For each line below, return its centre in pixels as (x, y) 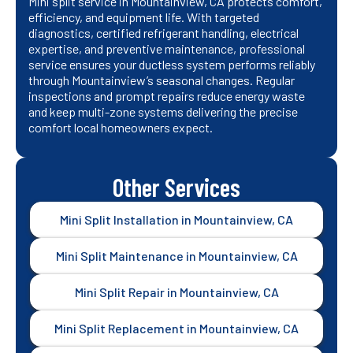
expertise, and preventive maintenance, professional (167, 49)
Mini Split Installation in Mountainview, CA (176, 220)
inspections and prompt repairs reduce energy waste (167, 96)
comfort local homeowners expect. (121, 128)
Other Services (176, 187)
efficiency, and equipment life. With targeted (144, 17)
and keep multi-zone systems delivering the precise (163, 112)
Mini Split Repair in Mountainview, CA (176, 292)
